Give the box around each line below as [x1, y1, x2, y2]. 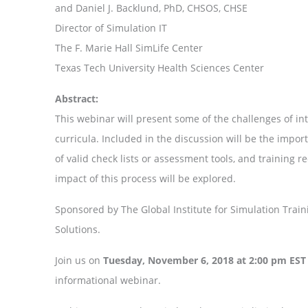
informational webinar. [55, 273, 161, 287]
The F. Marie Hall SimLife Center [55, 41, 206, 54]
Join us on [55, 253, 103, 267]
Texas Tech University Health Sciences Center [55, 60, 264, 74]
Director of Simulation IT [55, 21, 167, 34]
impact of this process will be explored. [55, 171, 236, 185]
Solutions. [55, 222, 100, 236]
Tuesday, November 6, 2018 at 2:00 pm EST [103, 253, 306, 267]
